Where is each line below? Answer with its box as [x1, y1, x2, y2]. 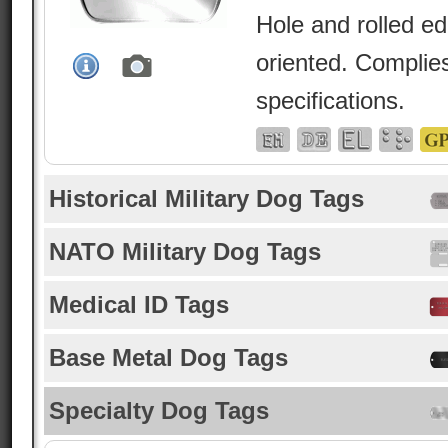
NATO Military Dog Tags [49, 238, 321, 265]
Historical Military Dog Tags [49, 185, 364, 212]
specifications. [256, 87, 405, 114]
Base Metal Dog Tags [49, 344, 288, 371]
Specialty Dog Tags [49, 397, 269, 424]
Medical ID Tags [49, 291, 229, 318]
